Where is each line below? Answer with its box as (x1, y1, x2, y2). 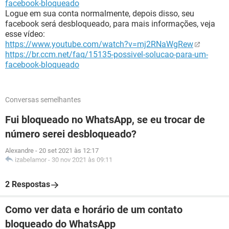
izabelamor (15, 156, 47, 164)
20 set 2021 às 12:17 (39, 147, 99, 154)
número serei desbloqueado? (5, 128, 136, 140)
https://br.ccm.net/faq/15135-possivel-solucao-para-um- (5, 50, 208, 59)
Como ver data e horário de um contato (5, 203, 182, 216)
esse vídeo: (5, 29, 45, 39)
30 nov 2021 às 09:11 (52, 156, 112, 164)
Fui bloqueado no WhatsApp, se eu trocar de (5, 113, 205, 126)
